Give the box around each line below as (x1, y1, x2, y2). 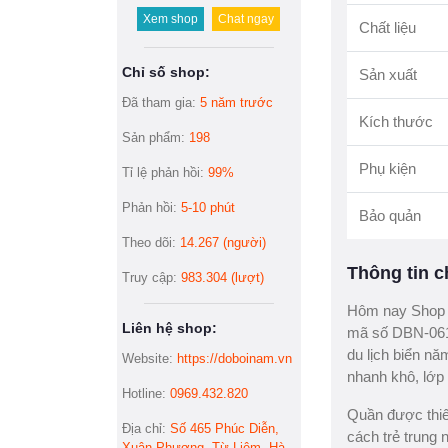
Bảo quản (358, 207, 421, 224)
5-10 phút (181, 200, 235, 215)
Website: (122, 351, 177, 366)
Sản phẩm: (122, 130, 189, 145)
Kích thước (358, 113, 433, 130)
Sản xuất (358, 66, 417, 83)
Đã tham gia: (122, 95, 200, 110)
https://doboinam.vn (177, 351, 292, 366)
